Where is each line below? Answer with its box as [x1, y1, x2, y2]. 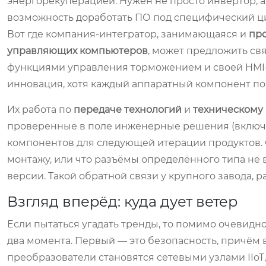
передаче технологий [74, 104, 182, 115]
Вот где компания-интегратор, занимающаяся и [7, 28, 249, 40]
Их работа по [7, 104, 74, 115]
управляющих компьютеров [7, 45, 148, 56]
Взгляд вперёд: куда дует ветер [7, 193, 237, 210]
